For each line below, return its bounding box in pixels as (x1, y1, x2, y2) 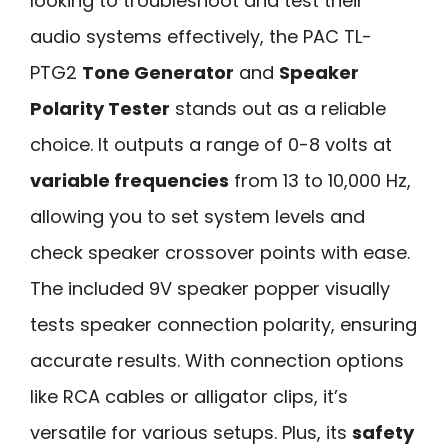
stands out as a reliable (170, 95, 386, 121)
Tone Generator (82, 59, 234, 85)
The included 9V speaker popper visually (30, 275, 390, 301)
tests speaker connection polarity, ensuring (30, 311, 417, 337)
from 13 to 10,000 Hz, (229, 167, 411, 193)
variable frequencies (30, 167, 229, 193)
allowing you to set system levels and (30, 203, 365, 229)
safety (352, 419, 414, 445)
